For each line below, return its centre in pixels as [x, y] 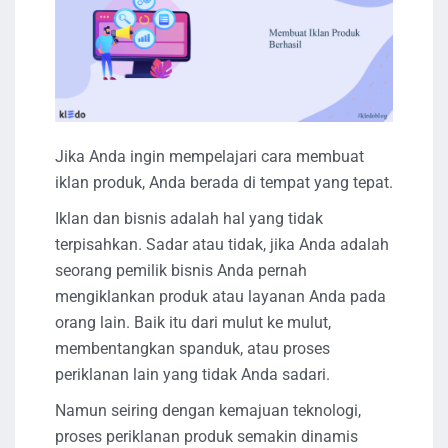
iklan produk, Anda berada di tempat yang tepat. [224, 182]
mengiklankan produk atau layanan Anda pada [220, 296]
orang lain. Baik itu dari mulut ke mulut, [193, 322]
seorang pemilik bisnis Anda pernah [181, 270]
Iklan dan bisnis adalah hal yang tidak [189, 218]
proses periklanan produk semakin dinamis [206, 436]
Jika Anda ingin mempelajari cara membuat [209, 156]
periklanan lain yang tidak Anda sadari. [192, 374]
